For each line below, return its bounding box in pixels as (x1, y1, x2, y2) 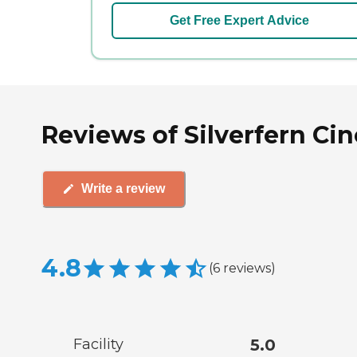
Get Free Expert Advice (169, 13, 309, 27)
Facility (73, 335, 124, 353)
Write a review (81, 182, 165, 196)
